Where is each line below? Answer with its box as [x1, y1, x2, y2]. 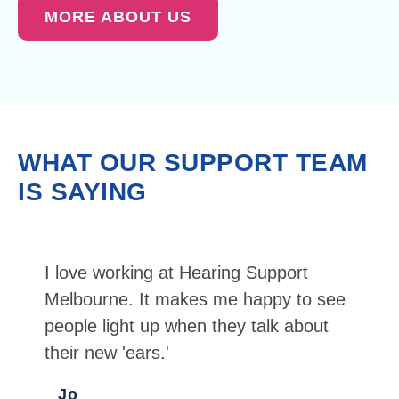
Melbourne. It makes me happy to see [45, 289, 346, 310]
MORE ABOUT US [45, 8, 191, 27]
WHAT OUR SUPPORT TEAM [18, 149, 368, 177]
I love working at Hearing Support [45, 263, 308, 283]
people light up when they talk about [45, 316, 329, 337]
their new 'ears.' [45, 343, 169, 363]
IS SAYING [18, 178, 147, 207]
